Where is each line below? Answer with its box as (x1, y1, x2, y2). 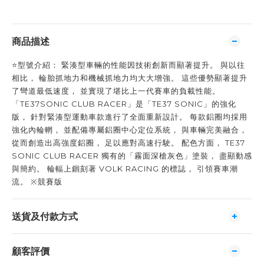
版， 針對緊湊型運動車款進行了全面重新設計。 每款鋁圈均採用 (12, 112, 247, 121)
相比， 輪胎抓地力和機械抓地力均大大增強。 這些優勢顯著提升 (12, 73, 247, 82)
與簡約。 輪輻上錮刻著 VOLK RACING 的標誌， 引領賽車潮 (12, 164, 238, 173)
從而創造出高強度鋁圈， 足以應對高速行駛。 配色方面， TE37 (12, 138, 245, 147)
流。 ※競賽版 (12, 177, 62, 186)
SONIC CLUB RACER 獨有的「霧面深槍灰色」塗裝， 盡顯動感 (12, 151, 252, 160)
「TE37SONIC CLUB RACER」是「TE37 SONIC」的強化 (12, 99, 236, 108)
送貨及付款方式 (12, 210, 78, 223)
